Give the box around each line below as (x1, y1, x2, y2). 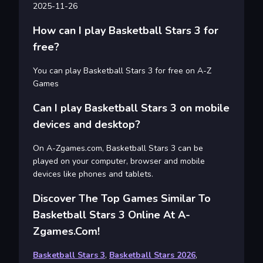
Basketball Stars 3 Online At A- (33, 207, 190, 222)
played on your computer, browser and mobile (33, 155, 205, 167)
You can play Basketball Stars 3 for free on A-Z (33, 65, 211, 76)
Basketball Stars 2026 (109, 249, 195, 261)
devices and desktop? (33, 117, 140, 131)
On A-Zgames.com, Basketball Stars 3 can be (33, 142, 203, 154)
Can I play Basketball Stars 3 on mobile (33, 100, 230, 115)
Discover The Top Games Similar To (33, 191, 211, 205)
